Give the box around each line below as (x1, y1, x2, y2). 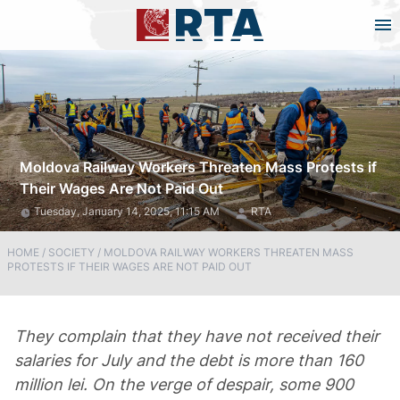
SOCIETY (48, 246, 95, 259)
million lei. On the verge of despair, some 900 (14, 375, 354, 394)
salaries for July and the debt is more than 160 (14, 351, 363, 370)
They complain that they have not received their (14, 327, 379, 346)
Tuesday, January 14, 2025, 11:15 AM (34, 204, 222, 218)
